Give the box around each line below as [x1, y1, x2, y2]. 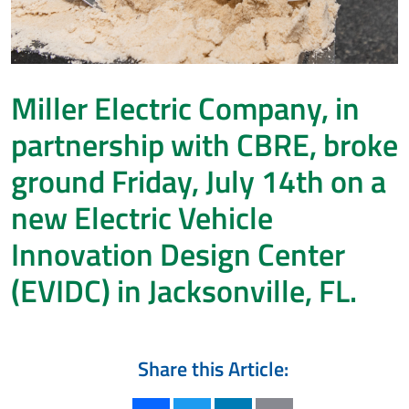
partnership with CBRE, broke [11, 121, 398, 169]
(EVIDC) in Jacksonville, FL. [11, 267, 357, 315]
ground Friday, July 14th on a [11, 157, 386, 205]
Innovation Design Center [11, 230, 345, 278]
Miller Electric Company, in [11, 84, 360, 132]
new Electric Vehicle [11, 194, 273, 242]
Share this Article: [137, 353, 288, 385]
